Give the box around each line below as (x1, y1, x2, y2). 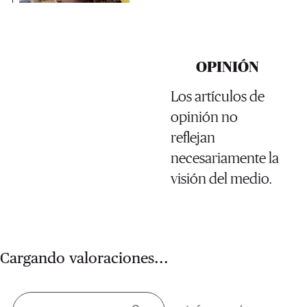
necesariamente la (170, 149, 279, 167)
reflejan (170, 128, 215, 146)
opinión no (170, 108, 238, 125)
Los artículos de (170, 87, 265, 105)
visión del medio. (170, 169, 272, 187)
